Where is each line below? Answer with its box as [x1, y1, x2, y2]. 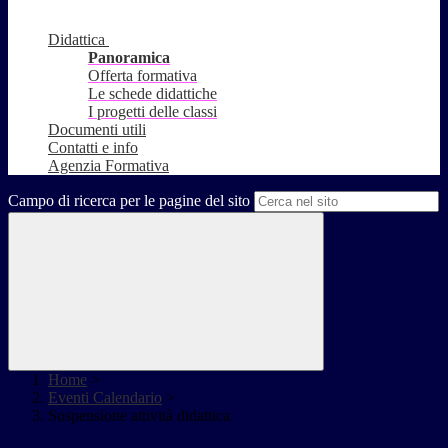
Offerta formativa [88, 67, 197, 85]
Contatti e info [48, 139, 138, 157]
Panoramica [88, 49, 170, 67]
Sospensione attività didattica [48, 407, 230, 425]
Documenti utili [48, 121, 146, 139]
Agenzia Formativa [48, 157, 169, 175]
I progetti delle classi [88, 103, 217, 121]
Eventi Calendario [48, 389, 162, 407]
